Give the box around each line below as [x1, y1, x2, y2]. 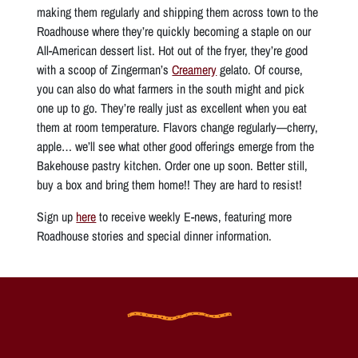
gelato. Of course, [217, 60, 304, 78]
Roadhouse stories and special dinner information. [37, 226, 272, 245]
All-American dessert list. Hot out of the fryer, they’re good [37, 41, 308, 59]
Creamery [172, 60, 217, 78]
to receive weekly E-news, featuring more [96, 207, 292, 225]
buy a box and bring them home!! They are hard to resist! [37, 175, 303, 193]
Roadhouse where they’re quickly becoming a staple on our [37, 22, 312, 40]
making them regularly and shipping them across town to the [37, 2, 319, 21]
